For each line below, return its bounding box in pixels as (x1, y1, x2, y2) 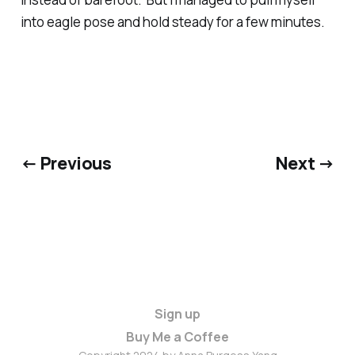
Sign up (155, 304, 200, 323)
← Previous (20, 151, 112, 174)
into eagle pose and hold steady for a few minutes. (20, 13, 325, 32)
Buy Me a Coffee (126, 327, 229, 345)
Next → (275, 151, 335, 174)
